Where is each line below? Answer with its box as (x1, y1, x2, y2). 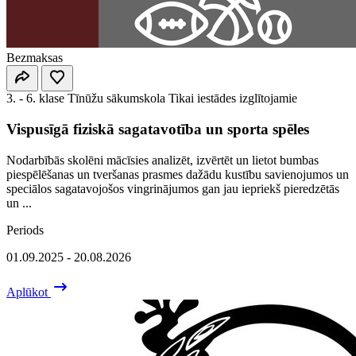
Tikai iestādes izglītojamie (168, 91, 297, 106)
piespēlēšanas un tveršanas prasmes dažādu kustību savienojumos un (6, 167, 349, 181)
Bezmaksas (6, 51, 63, 65)
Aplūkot (6, 284, 51, 299)
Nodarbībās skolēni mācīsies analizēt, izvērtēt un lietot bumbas (6, 153, 319, 167)
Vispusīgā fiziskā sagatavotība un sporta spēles (6, 120, 309, 137)
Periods (6, 222, 44, 237)
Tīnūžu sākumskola (68, 91, 165, 106)
